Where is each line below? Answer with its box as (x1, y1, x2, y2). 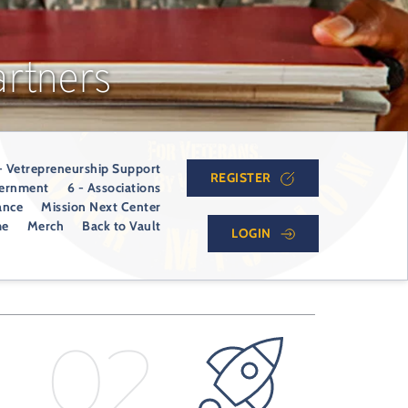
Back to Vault (82, 218, 161, 234)
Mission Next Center (41, 199, 161, 215)
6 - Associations (66, 179, 161, 196)
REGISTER (209, 169, 271, 186)
